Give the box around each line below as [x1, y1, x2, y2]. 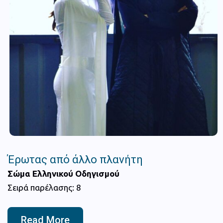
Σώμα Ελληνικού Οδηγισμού [7, 168, 119, 178]
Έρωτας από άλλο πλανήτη [7, 153, 143, 166]
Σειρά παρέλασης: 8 [7, 182, 81, 192]
